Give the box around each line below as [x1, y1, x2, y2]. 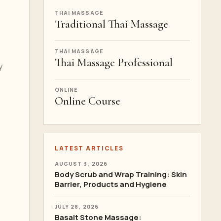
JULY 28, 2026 [55, 203, 99, 210]
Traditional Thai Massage [55, 17, 168, 31]
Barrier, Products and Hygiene [55, 179, 167, 189]
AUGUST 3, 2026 [55, 160, 108, 167]
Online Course [55, 94, 120, 108]
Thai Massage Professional [55, 56, 173, 70]
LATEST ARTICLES [55, 144, 124, 152]
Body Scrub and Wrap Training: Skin [55, 169, 187, 180]
